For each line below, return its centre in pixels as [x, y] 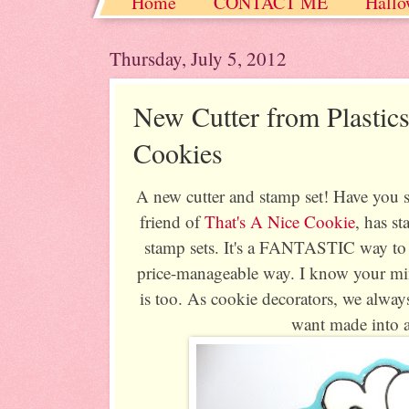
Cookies [178, 152]
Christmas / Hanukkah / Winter [246, 36]
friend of [172, 221]
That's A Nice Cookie [280, 221]
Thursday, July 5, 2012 [198, 58]
